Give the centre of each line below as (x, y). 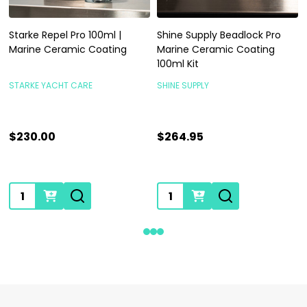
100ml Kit (178, 64)
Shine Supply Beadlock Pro (219, 35)
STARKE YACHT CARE (51, 86)
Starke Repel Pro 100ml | (65, 35)
